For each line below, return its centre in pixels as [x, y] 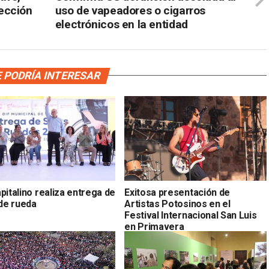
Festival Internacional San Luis [191, 216]
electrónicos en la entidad [121, 24]
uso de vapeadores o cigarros [130, 10]
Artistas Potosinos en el [177, 204]
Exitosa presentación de [177, 193]
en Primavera [154, 227]
